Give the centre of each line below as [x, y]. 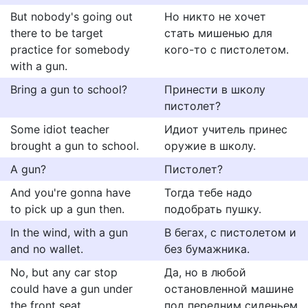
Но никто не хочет [215, 16]
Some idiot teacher [60, 129]
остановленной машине [229, 289]
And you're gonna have [70, 192]
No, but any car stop [64, 272]
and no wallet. [47, 249]
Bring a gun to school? [69, 89]
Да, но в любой [205, 272]
